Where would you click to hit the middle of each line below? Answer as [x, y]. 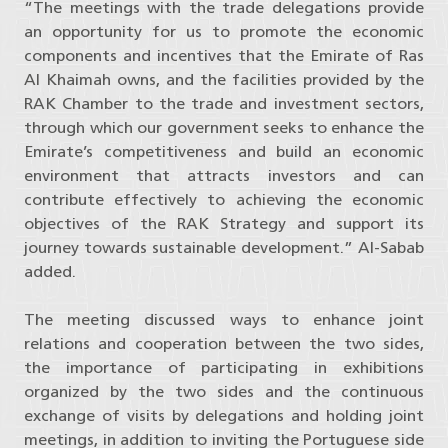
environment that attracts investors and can [224, 176]
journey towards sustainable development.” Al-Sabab [224, 248]
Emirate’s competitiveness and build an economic [224, 152]
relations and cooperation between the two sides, [224, 344]
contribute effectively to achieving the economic [224, 200]
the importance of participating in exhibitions [224, 368]
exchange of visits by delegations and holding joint [224, 416]
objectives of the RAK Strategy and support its [224, 224]
